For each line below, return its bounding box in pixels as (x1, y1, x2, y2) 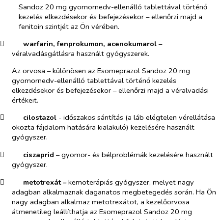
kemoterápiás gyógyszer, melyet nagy (68, 177, 194, 187)
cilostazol (23, 112, 56, 123)
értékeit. (12, 95, 38, 105)
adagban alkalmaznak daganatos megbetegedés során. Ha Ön (12, 187, 216, 197)
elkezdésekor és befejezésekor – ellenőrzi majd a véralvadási (12, 85, 209, 95)
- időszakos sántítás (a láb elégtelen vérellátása (56, 112, 215, 123)
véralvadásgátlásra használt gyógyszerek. (12, 49, 149, 59)
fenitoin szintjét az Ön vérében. (18, 21, 119, 31)
